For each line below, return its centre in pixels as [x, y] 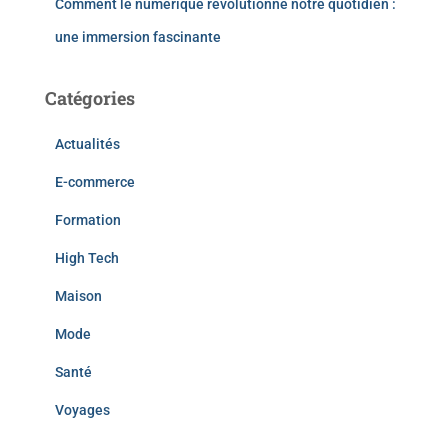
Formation [88, 220]
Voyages [82, 410]
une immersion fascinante [138, 37]
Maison [78, 296]
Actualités [87, 144]
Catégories [90, 98]
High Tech [87, 258]
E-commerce [95, 182]
